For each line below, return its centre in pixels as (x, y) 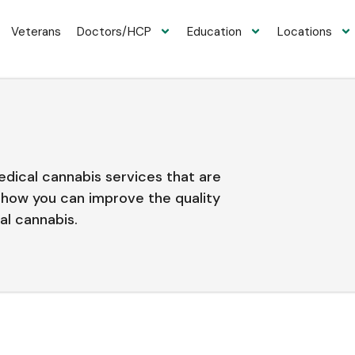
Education (214, 31)
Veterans (36, 31)
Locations (304, 31)
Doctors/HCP (114, 31)
